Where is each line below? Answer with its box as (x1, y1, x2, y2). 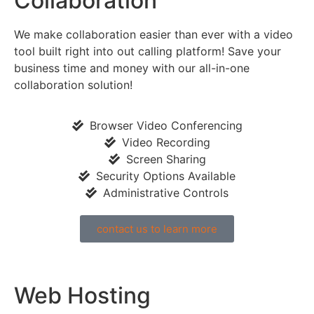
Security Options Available (96, 169, 235, 184)
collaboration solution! (14, 77, 132, 92)
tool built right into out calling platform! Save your (14, 43, 281, 58)
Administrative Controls (103, 186, 228, 200)
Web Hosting (14, 282, 151, 310)
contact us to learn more (97, 222, 217, 236)
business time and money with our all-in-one (14, 60, 250, 75)
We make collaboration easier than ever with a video (14, 27, 293, 41)
